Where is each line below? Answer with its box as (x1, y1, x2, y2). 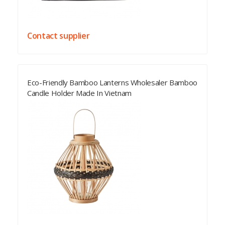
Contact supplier (27, 30, 90, 41)
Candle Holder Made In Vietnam (27, 88, 132, 98)
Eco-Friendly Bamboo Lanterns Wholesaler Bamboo (27, 77, 197, 87)
